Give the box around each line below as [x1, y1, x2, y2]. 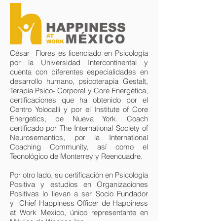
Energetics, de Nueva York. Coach [10, 114, 148, 123]
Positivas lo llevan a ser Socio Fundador [10, 189, 148, 198]
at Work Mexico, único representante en [10, 208, 148, 217]
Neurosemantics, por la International [10, 133, 148, 142]
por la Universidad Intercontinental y [10, 58, 148, 67]
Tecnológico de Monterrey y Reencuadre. [10, 151, 145, 161]
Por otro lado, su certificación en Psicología [10, 170, 148, 180]
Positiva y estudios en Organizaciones [10, 180, 148, 189]
